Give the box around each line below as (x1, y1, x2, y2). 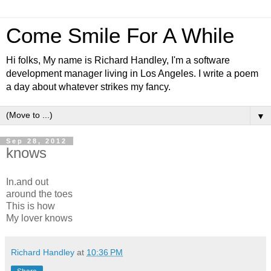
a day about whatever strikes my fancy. (6, 82, 171, 92)
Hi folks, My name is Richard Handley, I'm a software (6, 55, 230, 65)
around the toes (6, 188, 73, 199)
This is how (6, 200, 55, 211)
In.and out (6, 176, 48, 187)
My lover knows (6, 212, 73, 223)
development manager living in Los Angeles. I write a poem (6, 68, 258, 79)
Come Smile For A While (6, 24, 234, 47)
